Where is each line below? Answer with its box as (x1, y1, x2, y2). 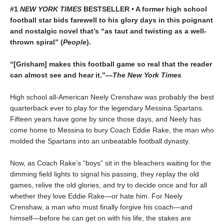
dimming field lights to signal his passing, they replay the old (10, 169, 199, 178)
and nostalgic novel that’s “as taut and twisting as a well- (10, 26, 206, 35)
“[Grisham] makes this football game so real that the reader (10, 59, 212, 68)
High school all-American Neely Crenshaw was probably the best (10, 92, 214, 101)
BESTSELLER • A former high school (81, 4, 207, 13)
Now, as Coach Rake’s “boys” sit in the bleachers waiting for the (10, 158, 211, 167)
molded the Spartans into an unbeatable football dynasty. (10, 136, 190, 145)
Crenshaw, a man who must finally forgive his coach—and (10, 202, 192, 211)
